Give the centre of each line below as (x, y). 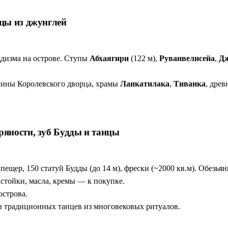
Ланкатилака (145, 83)
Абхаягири (109, 58)
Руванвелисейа (187, 58)
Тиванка (190, 83)
